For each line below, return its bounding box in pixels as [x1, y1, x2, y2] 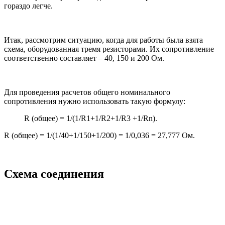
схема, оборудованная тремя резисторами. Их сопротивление [4, 44, 214, 53]
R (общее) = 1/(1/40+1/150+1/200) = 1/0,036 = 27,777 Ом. [4, 131, 195, 140]
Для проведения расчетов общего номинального [4, 87, 170, 96]
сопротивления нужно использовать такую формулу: [4, 96, 185, 105]
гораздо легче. [4, 1, 53, 10]
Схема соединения [4, 167, 104, 180]
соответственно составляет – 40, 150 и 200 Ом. [4, 53, 164, 62]
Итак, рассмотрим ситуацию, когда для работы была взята [4, 35, 203, 44]
